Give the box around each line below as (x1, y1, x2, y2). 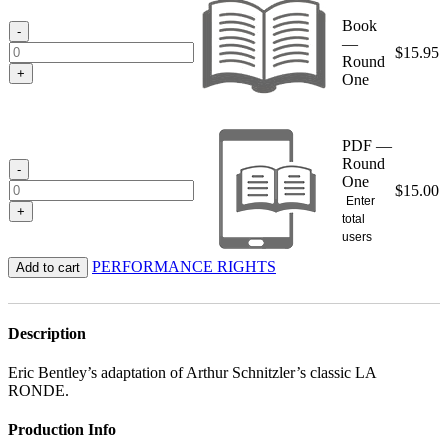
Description (8, 324, 86, 342)
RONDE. (8, 382, 69, 400)
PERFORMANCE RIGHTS (92, 257, 276, 275)
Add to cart (16, 259, 80, 275)
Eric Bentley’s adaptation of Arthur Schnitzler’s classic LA (8, 364, 376, 382)
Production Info (8, 421, 116, 439)
